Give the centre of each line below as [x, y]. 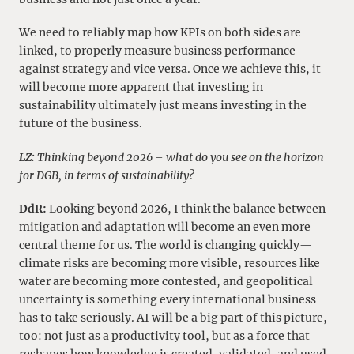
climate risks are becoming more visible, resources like [169, 264]
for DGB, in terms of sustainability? [107, 175]
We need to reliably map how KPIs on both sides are [160, 33]
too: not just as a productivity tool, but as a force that [164, 336]
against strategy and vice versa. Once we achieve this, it [170, 69]
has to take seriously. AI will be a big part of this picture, [173, 318]
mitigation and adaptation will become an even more [165, 227]
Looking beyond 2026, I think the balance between [186, 209]
